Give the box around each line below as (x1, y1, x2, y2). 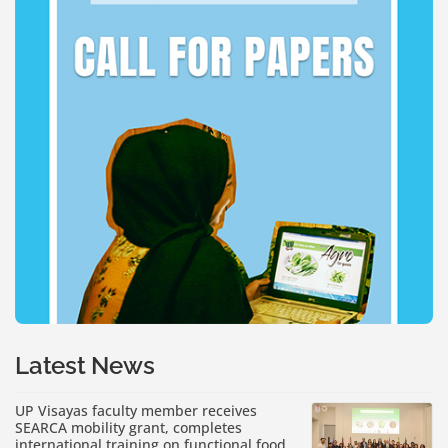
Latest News (15, 350, 155, 380)
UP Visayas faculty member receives (15, 400, 257, 420)
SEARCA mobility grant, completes (15, 417, 242, 437)
